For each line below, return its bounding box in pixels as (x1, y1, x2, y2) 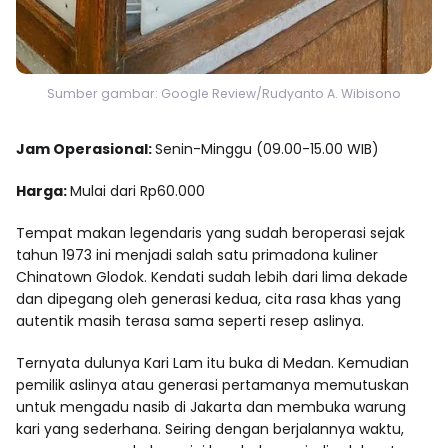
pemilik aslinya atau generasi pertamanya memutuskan (16, 374, 409, 395)
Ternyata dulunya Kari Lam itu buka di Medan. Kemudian (16, 352, 409, 373)
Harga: (16, 180, 70, 201)
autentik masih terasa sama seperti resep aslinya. (16, 310, 364, 331)
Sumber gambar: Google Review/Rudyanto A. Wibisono (47, 84, 401, 102)
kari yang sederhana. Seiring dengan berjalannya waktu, (16, 418, 404, 439)
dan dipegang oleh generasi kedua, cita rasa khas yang (16, 288, 401, 309)
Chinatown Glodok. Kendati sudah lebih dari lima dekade (16, 266, 408, 287)
